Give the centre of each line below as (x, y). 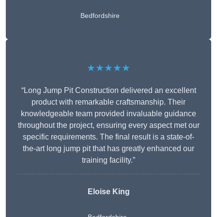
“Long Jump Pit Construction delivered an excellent (108, 91)
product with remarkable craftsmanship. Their (108, 102)
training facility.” (108, 160)
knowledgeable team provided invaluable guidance (108, 114)
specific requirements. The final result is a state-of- (108, 137)
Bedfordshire (100, 16)
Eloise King (108, 192)
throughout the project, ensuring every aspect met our (108, 125)
